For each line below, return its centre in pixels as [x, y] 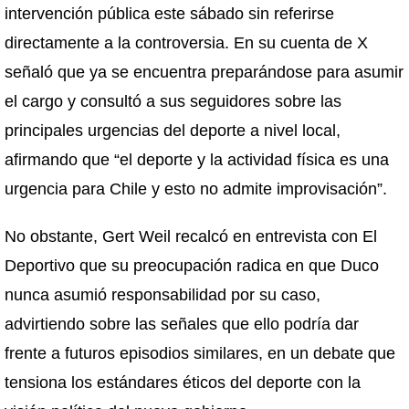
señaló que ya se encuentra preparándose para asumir [204, 72]
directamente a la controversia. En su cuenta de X [186, 43]
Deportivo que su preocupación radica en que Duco [192, 266]
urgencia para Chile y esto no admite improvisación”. [196, 189]
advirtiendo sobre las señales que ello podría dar [182, 324]
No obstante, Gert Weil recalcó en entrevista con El [191, 236]
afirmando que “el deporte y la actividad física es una [197, 160]
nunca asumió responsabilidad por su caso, [163, 295]
